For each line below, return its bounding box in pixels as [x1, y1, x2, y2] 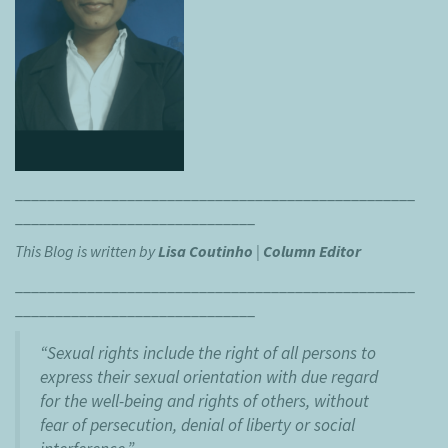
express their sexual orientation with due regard [40, 366, 378, 389]
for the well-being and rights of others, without [40, 390, 369, 413]
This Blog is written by [15, 241, 158, 262]
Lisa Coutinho [158, 241, 253, 262]
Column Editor [263, 241, 361, 262]
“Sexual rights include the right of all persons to [40, 342, 376, 365]
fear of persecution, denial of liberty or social [40, 414, 355, 437]
